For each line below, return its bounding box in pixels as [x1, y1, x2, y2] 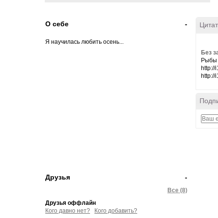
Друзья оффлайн [45, 200, 96, 206]
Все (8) [167, 187, 187, 194]
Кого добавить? [94, 207, 137, 214]
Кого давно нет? [45, 207, 90, 214]
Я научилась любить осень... [45, 38, 124, 45]
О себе [45, 20, 69, 28]
